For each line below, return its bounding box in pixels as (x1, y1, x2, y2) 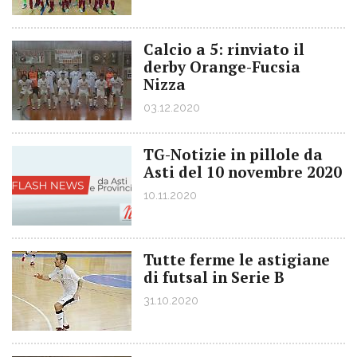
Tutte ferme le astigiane (143, 249, 330, 269)
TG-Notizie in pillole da (143, 144, 323, 164)
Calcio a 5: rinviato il (143, 39, 304, 59)
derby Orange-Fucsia (143, 57, 300, 76)
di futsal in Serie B (143, 267, 284, 287)
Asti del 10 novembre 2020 (143, 162, 342, 182)
